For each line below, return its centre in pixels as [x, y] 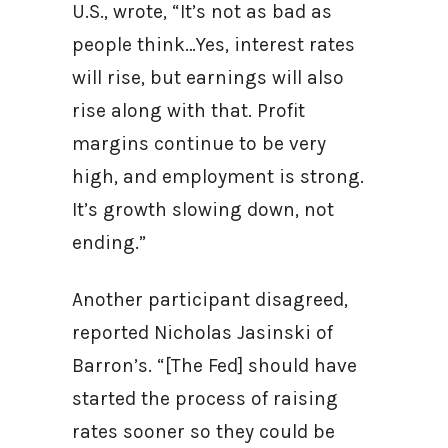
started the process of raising [205, 398]
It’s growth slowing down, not [203, 209]
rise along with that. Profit [188, 110]
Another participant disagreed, [210, 299]
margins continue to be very [199, 143]
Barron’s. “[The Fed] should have [214, 365]
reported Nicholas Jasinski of [202, 332]
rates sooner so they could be [203, 431]
